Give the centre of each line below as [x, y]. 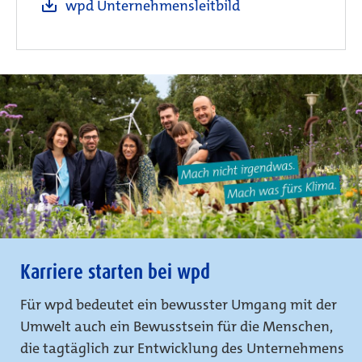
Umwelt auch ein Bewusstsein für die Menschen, [177, 326]
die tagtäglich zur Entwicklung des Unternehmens [182, 348]
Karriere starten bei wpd [115, 271]
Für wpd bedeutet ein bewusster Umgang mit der [179, 304]
